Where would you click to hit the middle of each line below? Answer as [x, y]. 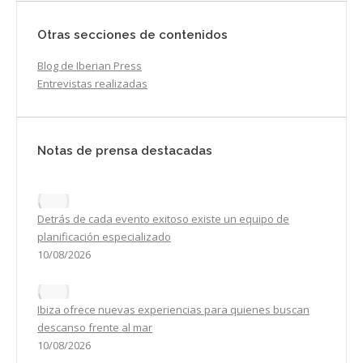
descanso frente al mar [95, 328]
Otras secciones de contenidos [132, 35]
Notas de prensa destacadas [125, 151]
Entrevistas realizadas [92, 84]
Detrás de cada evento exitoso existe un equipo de [163, 219]
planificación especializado [104, 237]
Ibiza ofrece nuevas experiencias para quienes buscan [173, 310]
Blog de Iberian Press [90, 66]
